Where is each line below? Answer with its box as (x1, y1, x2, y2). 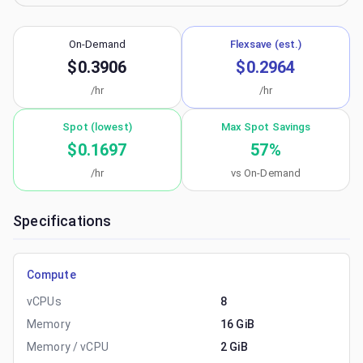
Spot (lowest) (62, 121, 132, 133)
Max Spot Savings (220, 121, 311, 133)
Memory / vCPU (27, 340, 109, 353)
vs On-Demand (230, 167, 301, 179)
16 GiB (220, 318, 254, 331)
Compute (27, 268, 76, 281)
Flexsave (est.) (229, 38, 302, 50)
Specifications (13, 212, 112, 229)
